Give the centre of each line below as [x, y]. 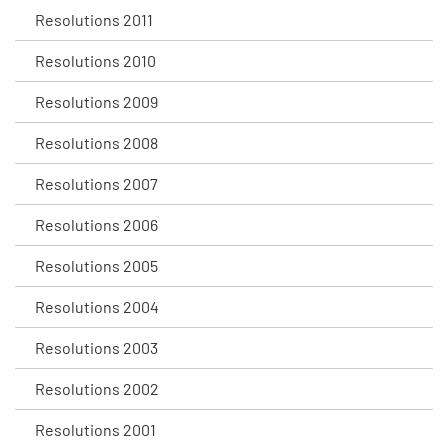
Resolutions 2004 [97, 306]
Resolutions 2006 [96, 224]
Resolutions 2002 [97, 388]
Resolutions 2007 [96, 183]
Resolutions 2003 [96, 347]
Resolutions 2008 [96, 142]
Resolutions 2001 [95, 429]
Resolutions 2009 [96, 101]
